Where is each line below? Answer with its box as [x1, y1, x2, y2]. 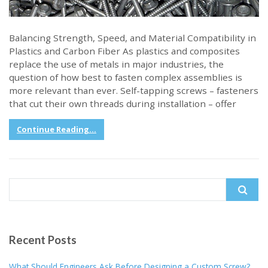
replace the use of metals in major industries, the [9, 57, 224, 70]
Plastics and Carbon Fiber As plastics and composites [9, 44, 240, 57]
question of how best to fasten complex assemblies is [9, 71, 242, 83]
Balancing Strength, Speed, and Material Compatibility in [9, 31, 256, 44]
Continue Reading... [17, 124, 96, 135]
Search [8, 178, 34, 190]
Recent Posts [9, 233, 77, 247]
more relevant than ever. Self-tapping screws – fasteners [9, 84, 258, 96]
